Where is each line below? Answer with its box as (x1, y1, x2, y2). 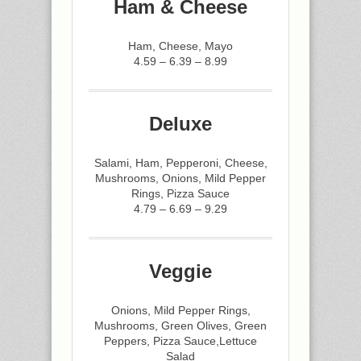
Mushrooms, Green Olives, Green (94, 318, 267, 332)
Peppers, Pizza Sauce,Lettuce (104, 334, 257, 347)
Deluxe (149, 112, 212, 135)
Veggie (149, 259, 212, 282)
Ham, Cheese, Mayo (128, 39, 233, 52)
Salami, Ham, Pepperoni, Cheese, (93, 156, 268, 169)
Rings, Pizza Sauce (131, 186, 230, 200)
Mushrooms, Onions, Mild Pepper (95, 171, 266, 185)
